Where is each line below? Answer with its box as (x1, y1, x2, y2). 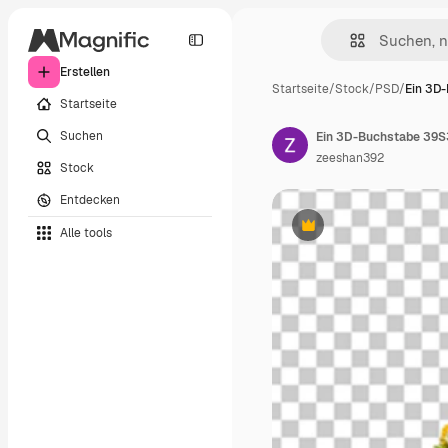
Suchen (60, 127, 103, 144)
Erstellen (60, 64, 110, 80)
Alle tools (60, 224, 112, 241)
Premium (306, 224, 359, 241)
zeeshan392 (316, 150, 384, 166)
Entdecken (60, 191, 120, 208)
